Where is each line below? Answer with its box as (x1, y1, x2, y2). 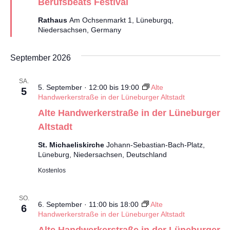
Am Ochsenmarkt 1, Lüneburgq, (69, 16, 174, 25)
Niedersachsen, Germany (37, 26, 121, 34)
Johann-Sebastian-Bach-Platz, (106, 141, 205, 149)
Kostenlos (37, 167, 66, 175)
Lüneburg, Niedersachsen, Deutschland (37, 150, 167, 159)
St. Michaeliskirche (37, 141, 106, 149)
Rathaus (37, 16, 69, 25)
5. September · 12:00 (37, 83, 107, 92)
